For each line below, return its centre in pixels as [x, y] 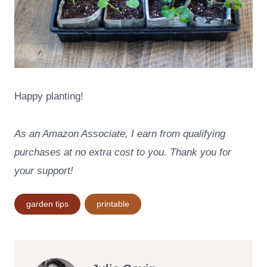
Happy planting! [49, 96]
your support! [44, 170]
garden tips [47, 204]
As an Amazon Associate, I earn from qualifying [120, 133]
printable [113, 204]
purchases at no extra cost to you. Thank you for [123, 152]
